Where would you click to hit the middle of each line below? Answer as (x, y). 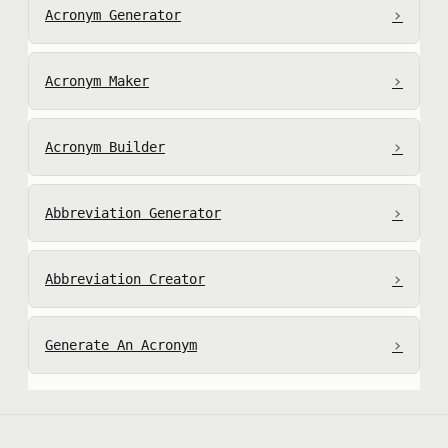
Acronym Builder (105, 146)
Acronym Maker (97, 80)
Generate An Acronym (121, 344)
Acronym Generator (113, 14)
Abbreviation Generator (133, 212)
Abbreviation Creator (125, 278)
